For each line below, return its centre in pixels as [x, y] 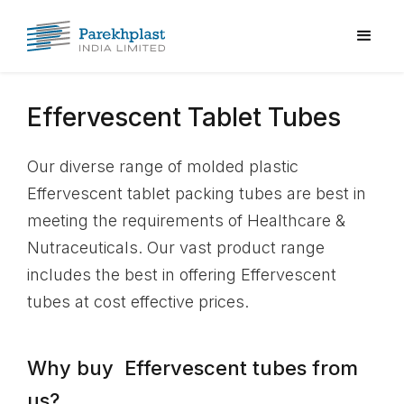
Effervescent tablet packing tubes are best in [197, 193]
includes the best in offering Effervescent [182, 275]
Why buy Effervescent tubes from [193, 368]
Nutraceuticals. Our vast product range [176, 248]
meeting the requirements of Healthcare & [186, 220]
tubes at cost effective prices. [138, 302]
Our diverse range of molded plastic [163, 166]
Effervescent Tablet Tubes [184, 117]
